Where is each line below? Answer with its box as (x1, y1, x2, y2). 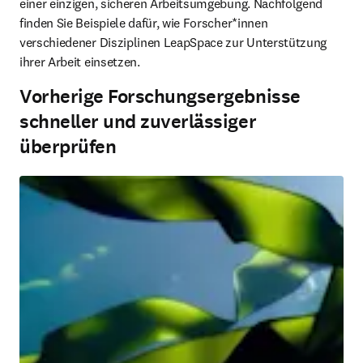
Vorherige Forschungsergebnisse (19, 83, 301, 109)
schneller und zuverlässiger (19, 109, 257, 135)
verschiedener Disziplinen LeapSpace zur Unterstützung (19, 34, 327, 50)
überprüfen (19, 134, 117, 160)
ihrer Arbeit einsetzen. (19, 53, 140, 70)
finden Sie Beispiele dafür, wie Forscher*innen (19, 15, 268, 31)
